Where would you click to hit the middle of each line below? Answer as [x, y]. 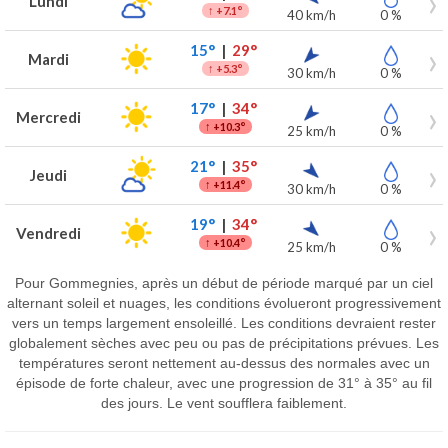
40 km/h [311, 15]
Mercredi [48, 117]
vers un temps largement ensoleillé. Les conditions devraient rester [224, 322]
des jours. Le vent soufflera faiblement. [224, 402]
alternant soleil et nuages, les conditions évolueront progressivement [224, 302]
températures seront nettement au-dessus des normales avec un [224, 362]
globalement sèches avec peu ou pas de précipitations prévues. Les [224, 342]
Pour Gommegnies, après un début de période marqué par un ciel [224, 282]
